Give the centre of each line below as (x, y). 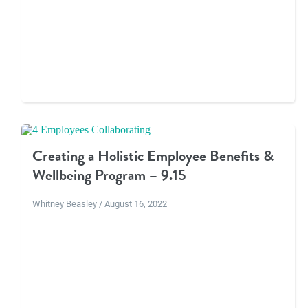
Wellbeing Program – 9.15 (109, 175)
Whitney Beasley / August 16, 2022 (99, 203)
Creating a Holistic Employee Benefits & (153, 156)
